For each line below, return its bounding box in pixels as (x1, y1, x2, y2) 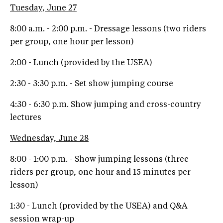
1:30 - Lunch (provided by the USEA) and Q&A (10, 202, 188, 211)
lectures (10, 113, 41, 122)
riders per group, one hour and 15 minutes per (10, 168, 191, 177)
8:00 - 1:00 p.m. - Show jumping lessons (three (10, 155, 189, 164)
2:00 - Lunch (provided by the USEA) (10, 59, 152, 67)
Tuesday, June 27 (10, 4, 77, 12)
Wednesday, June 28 (10, 134, 89, 143)
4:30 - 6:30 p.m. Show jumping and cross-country (10, 101, 201, 109)
